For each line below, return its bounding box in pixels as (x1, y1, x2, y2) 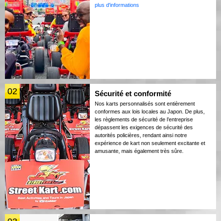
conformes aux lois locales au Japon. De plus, (95, 108, 205, 114)
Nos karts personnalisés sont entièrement (95, 100, 195, 107)
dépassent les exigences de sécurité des (95, 124, 193, 130)
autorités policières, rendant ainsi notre (95, 132, 187, 138)
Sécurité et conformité (95, 89, 171, 98)
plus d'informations (95, 1, 139, 8)
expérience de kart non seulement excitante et (95, 140, 205, 146)
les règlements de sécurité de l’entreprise (95, 116, 193, 122)
